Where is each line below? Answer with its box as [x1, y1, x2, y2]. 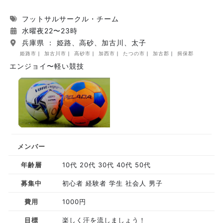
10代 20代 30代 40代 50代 [62, 161, 151, 169]
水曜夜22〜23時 [19, 26, 78, 35]
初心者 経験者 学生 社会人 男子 [62, 179, 163, 187]
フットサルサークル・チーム [19, 14, 119, 23]
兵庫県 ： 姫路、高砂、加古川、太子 [19, 38, 146, 47]
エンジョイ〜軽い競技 [9, 62, 84, 70]
